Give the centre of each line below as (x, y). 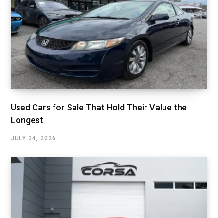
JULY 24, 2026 (34, 138)
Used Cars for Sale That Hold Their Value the (99, 107)
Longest (27, 120)
